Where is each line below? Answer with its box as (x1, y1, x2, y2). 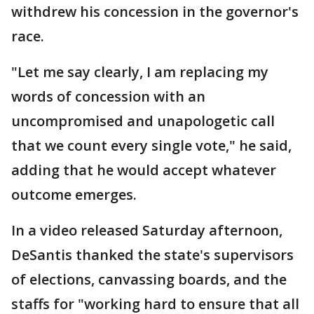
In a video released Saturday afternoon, (11, 221, 282, 240)
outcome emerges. (11, 185, 137, 205)
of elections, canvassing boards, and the (11, 270, 287, 289)
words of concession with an (11, 87, 205, 107)
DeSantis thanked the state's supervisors (11, 245, 294, 265)
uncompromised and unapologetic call (11, 111, 275, 131)
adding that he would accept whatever (11, 161, 276, 180)
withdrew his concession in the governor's (11, 2, 299, 22)
